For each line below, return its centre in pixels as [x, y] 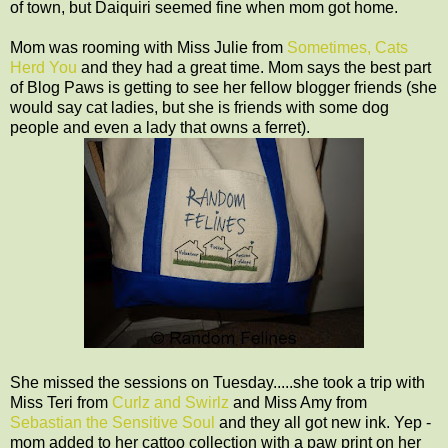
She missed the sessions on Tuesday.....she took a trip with [217, 382]
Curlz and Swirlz [170, 402]
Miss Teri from [61, 402]
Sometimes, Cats [347, 47]
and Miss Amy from [298, 402]
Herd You [43, 67]
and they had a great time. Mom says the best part [254, 67]
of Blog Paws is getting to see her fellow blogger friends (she [223, 87]
